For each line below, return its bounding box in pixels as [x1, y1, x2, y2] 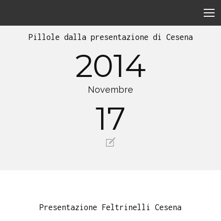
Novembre [88, 84, 133, 95]
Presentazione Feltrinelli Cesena [39, 203, 182, 212]
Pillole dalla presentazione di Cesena [28, 33, 193, 41]
